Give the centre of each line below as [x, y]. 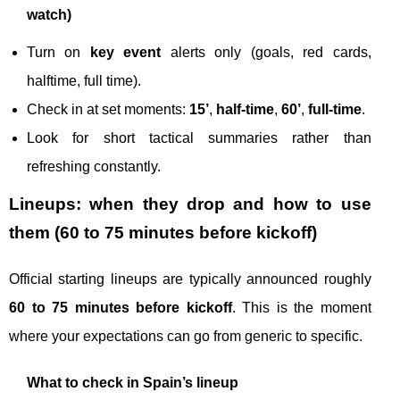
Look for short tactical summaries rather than [199, 138]
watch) [49, 15]
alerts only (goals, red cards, [266, 52]
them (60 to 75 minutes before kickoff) [163, 233]
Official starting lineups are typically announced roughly [190, 279]
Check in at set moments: [108, 109]
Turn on [58, 52]
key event [125, 52]
